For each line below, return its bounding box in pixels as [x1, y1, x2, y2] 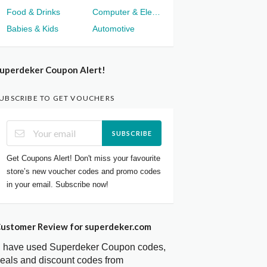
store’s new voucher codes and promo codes [7, 166, 162, 176]
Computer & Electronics [152, 7, 160, 17]
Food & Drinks [7, 7, 61, 17]
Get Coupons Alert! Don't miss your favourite [7, 153, 161, 163]
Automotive [92, 24, 135, 34]
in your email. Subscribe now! [7, 179, 109, 189]
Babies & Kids [7, 24, 59, 34]
